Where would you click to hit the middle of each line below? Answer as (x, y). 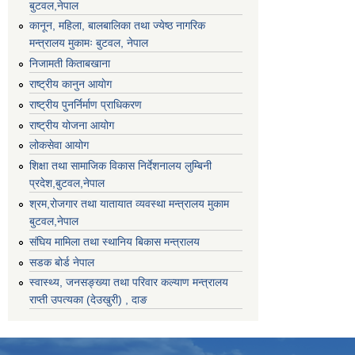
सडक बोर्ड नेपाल (62, 262)
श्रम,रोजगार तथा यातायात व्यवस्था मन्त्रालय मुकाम (129, 203)
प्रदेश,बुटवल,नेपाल (67, 183)
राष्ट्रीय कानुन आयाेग (71, 84)
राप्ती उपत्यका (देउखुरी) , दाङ (88, 300)
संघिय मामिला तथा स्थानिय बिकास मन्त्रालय (115, 241)
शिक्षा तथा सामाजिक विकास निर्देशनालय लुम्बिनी (120, 166)
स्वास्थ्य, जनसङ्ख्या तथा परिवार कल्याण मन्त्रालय (129, 282)
